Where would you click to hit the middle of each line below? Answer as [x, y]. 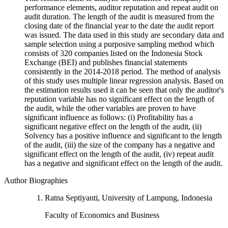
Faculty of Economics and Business [102, 215]
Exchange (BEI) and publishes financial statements [106, 63]
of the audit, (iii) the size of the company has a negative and [120, 145]
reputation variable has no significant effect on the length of [119, 99]
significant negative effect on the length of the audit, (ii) [113, 127]
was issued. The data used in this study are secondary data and [124, 35]
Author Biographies [36, 181]
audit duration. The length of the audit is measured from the [119, 17]
